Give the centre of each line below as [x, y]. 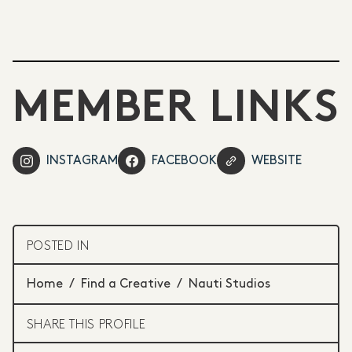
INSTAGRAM [82, 160]
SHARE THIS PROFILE [86, 324]
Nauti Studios [229, 284]
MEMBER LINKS [176, 111]
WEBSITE [276, 160]
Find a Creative [125, 284]
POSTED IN [58, 246]
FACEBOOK [185, 160]
